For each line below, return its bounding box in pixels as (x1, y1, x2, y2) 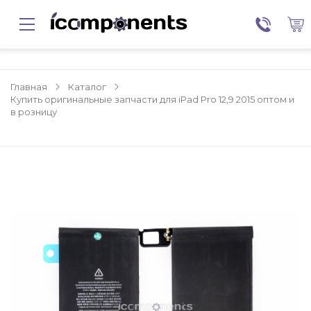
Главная (10, 81, 47, 92)
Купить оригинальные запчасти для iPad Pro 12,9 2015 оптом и (10, 94, 294, 105)
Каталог (68, 81, 106, 92)
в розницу (10, 106, 57, 117)
